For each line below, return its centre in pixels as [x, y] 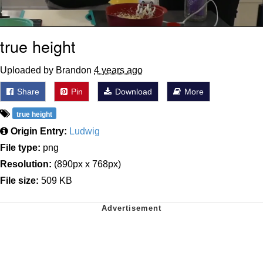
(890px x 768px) [86, 164]
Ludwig [85, 131]
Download [132, 92]
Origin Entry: [39, 131]
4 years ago [118, 70]
